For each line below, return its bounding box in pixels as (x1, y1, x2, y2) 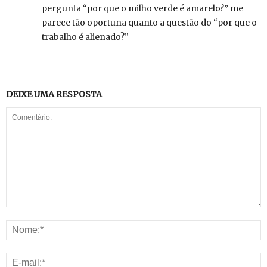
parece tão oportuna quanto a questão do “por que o (42, 17, 257, 28)
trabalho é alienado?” (42, 32, 129, 42)
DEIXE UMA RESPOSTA (6, 89, 102, 100)
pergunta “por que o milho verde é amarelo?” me (42, 3, 243, 14)
